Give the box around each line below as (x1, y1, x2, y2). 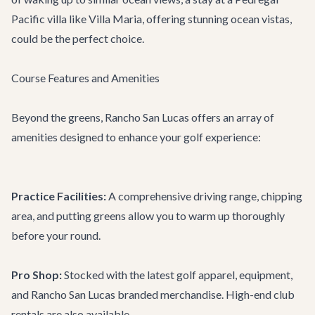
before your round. (11, 229, 101, 242)
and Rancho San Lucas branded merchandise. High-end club (11, 288, 295, 301)
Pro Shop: (11, 268, 62, 281)
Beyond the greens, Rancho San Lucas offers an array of (11, 110, 274, 124)
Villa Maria (89, 12, 142, 25)
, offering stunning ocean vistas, (142, 12, 292, 25)
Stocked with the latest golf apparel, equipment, (62, 268, 292, 281)
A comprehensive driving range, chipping (106, 189, 302, 202)
